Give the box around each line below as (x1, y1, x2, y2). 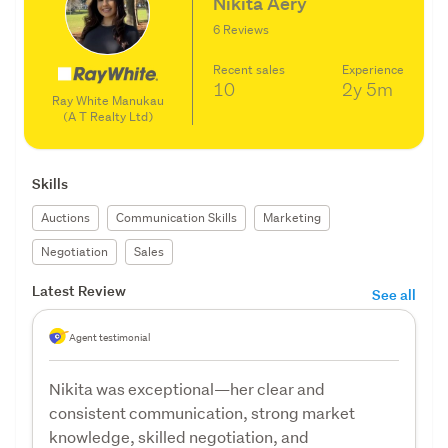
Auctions (41, 208, 90, 226)
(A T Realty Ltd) (62, 107, 153, 125)
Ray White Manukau (51, 91, 164, 109)
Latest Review (32, 280, 126, 300)
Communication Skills (116, 208, 237, 226)
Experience (342, 61, 404, 79)
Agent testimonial (69, 329, 150, 345)
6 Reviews (212, 21, 269, 39)
